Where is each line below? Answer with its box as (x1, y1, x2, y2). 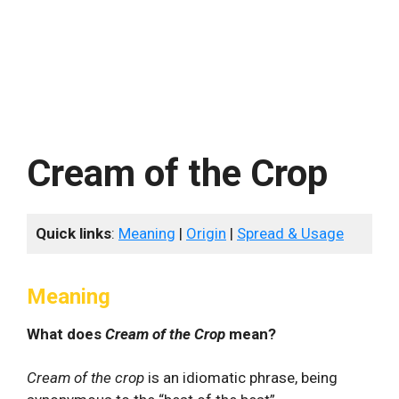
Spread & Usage (237, 224, 344, 242)
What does (27, 325, 105, 343)
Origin (186, 224, 226, 242)
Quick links (36, 224, 111, 242)
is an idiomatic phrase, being (144, 369, 338, 387)
